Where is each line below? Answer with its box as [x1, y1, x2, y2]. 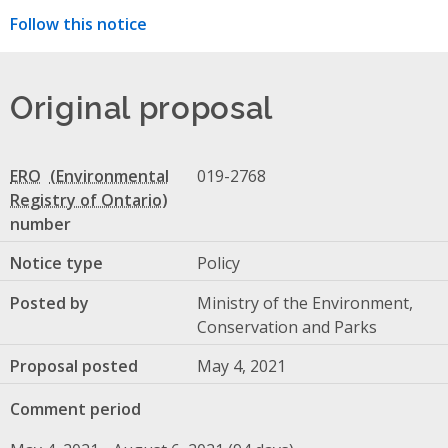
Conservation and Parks [196, 315, 377, 338]
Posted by [10, 291, 89, 314]
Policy [196, 252, 240, 275]
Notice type [10, 252, 103, 275]
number [10, 212, 71, 235]
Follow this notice [10, 13, 147, 36]
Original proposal [10, 84, 273, 128]
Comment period [10, 397, 141, 420]
